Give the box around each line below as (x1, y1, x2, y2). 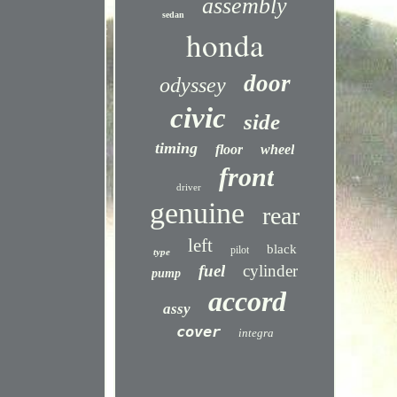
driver (175, 182, 201, 192)
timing (155, 139, 198, 157)
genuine (150, 197, 245, 230)
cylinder (243, 261, 299, 280)
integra (237, 326, 274, 339)
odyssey (159, 74, 226, 97)
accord (208, 285, 287, 317)
